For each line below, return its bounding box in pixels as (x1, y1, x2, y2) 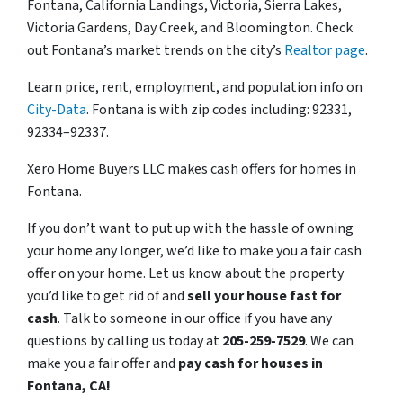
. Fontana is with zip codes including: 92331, (86, 99, 352, 120)
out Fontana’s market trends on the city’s (27, 40, 284, 60)
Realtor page (284, 40, 365, 60)
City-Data (27, 99, 86, 120)
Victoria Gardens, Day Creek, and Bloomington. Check (27, 17, 353, 38)
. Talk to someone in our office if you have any (58, 308, 332, 328)
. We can (305, 330, 354, 351)
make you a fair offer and (27, 353, 178, 373)
